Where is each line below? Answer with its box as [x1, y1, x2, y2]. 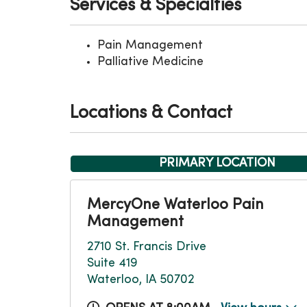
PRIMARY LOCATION [159, 158, 275, 169]
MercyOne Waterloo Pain [87, 198, 264, 212]
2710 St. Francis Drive [87, 241, 206, 253]
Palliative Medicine [97, 56, 204, 68]
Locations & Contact [70, 105, 232, 122]
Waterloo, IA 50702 [87, 274, 195, 286]
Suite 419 [87, 258, 138, 269]
